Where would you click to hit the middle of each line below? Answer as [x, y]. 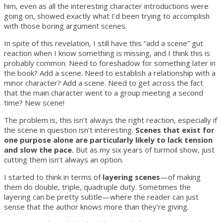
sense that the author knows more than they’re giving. [96, 206]
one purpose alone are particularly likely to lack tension [108, 139]
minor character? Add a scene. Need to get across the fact [104, 83]
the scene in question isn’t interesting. [70, 130]
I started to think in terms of [53, 177]
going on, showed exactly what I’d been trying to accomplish [107, 16]
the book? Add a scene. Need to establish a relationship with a [110, 73]
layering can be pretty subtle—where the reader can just [101, 196]
